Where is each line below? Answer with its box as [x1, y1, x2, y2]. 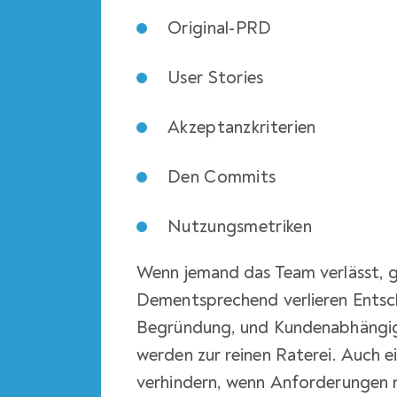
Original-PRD [167, 17, 272, 39]
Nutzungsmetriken [167, 215, 312, 237]
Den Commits [167, 166, 276, 188]
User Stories [167, 66, 264, 89]
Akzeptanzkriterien [167, 116, 316, 138]
